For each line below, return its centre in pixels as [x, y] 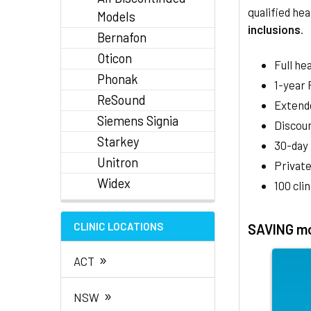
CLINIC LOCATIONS [118, 226]
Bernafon [122, 37]
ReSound [121, 100]
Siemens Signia [138, 121]
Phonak [118, 79]
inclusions [275, 29]
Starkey [118, 142]
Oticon [115, 58]
